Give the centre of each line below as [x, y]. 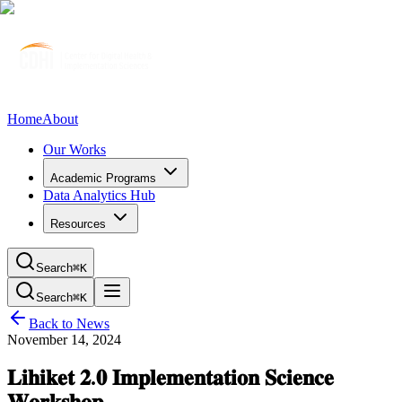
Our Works [74, 149]
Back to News [69, 323]
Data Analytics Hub [99, 195]
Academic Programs [103, 178]
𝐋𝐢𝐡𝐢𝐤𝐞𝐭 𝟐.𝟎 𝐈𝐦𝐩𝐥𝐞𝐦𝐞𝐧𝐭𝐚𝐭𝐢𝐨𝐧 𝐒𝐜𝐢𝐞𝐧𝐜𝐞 [170, 377]
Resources [78, 224]
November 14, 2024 [64, 340]
